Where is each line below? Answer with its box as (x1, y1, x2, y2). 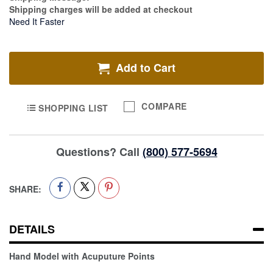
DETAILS (9, 221, 55, 237)
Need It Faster (9, 15, 65, 28)
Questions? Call (55, 143, 143, 160)
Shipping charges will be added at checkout (9, 3, 193, 16)
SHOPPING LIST (38, 101, 108, 114)
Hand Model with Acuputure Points (9, 249, 155, 262)
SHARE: (9, 182, 41, 195)
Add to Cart (116, 60, 175, 76)
